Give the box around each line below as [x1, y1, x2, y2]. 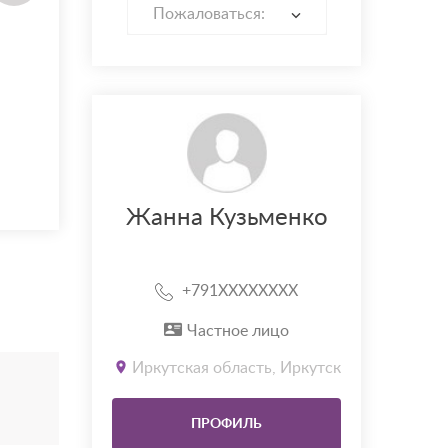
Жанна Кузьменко [125, 206, 328, 231]
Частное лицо [187, 323, 289, 340]
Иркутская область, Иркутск [131, 360, 341, 377]
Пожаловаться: [153, 6, 265, 23]
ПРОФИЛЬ [191, 417, 262, 432]
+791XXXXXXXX [182, 283, 298, 300]
